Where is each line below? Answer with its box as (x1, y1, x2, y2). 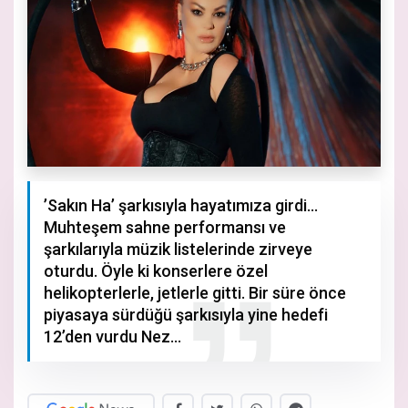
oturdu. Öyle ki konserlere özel (44, 260, 268, 280)
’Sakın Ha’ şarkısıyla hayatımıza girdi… (44, 195, 318, 215)
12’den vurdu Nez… (44, 326, 181, 346)
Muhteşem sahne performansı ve (44, 217, 286, 237)
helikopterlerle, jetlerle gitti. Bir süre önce (44, 282, 346, 302)
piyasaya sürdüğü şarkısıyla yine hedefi (44, 304, 328, 324)
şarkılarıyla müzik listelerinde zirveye (44, 239, 312, 259)
